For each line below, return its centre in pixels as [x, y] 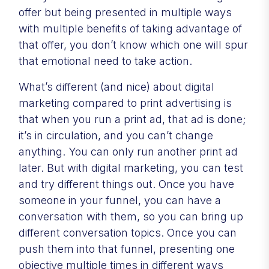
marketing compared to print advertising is [125, 103]
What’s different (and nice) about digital [116, 86]
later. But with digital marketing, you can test [131, 168]
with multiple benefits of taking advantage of [130, 28]
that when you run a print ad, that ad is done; [132, 119]
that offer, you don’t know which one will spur [133, 44]
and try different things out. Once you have [126, 184]
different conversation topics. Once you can [128, 232]
